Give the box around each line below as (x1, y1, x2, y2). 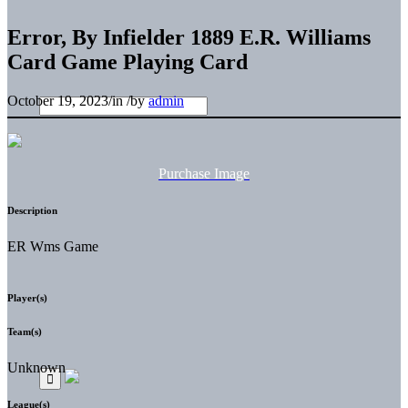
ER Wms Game (7, 238, 98, 254)
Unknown (7, 359, 66, 375)
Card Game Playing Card (7, 49, 248, 74)
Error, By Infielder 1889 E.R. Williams (7, 25, 371, 49)
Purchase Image (158, 165, 250, 181)
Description (7, 204, 57, 216)
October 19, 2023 (7, 92, 108, 108)
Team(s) (7, 325, 42, 337)
